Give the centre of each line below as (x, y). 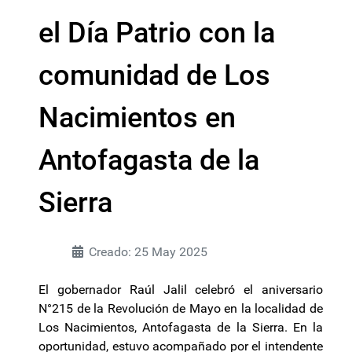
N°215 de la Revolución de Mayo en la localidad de (181, 308)
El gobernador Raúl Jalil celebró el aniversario (181, 290)
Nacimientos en (137, 118)
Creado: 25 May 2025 (148, 252)
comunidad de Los (154, 75)
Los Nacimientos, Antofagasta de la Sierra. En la (181, 327)
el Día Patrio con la (157, 33)
